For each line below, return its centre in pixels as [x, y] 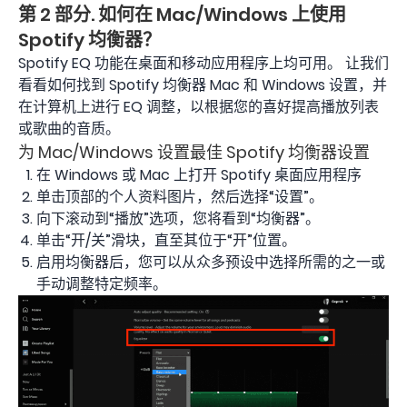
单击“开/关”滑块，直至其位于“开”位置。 [166, 240]
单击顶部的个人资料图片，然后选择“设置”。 [180, 196]
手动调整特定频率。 [102, 283]
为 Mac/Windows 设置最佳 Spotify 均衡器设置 [194, 152]
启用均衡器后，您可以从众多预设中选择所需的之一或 [211, 262]
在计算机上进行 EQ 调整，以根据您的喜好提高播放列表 [199, 106]
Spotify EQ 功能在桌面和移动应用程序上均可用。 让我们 [203, 63]
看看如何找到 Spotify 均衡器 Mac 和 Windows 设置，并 [203, 84]
